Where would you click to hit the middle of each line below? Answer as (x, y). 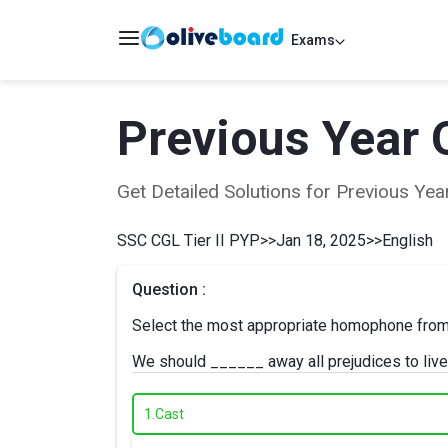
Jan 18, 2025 (321, 240)
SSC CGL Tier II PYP (188, 240)
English (407, 240)
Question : (169, 289)
